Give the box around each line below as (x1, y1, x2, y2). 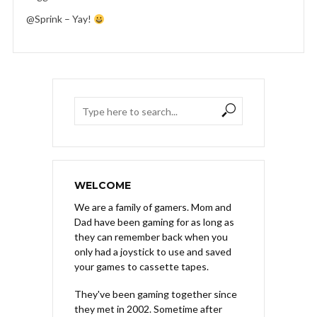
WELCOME (74, 179, 131, 192)
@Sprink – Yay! (26, 13, 93, 25)
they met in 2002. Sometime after (74, 303, 222, 316)
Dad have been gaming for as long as (74, 216, 234, 229)
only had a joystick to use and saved (74, 246, 231, 258)
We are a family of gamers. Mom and (74, 201, 231, 214)
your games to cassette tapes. (74, 260, 209, 273)
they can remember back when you (74, 231, 228, 243)
